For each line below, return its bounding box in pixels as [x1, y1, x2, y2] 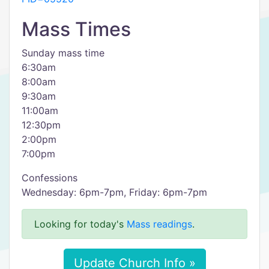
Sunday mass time [22, 47, 104, 59]
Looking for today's [34, 218, 127, 230]
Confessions [22, 172, 77, 184]
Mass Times [22, 17, 131, 41]
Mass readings [127, 218, 192, 230]
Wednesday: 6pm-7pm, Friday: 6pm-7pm [22, 186, 207, 198]
